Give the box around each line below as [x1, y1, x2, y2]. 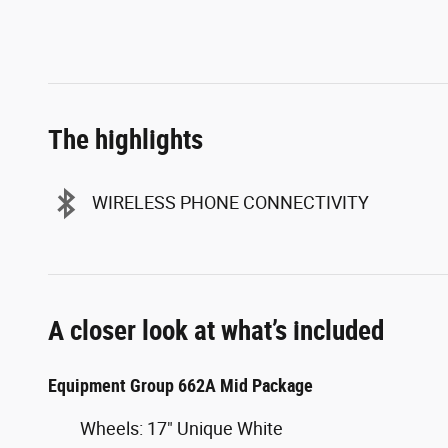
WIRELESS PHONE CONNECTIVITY [92, 192, 369, 214]
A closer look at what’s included [48, 314, 384, 347]
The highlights [48, 123, 203, 156]
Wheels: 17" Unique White [80, 417, 283, 439]
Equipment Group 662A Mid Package [48, 374, 313, 396]
